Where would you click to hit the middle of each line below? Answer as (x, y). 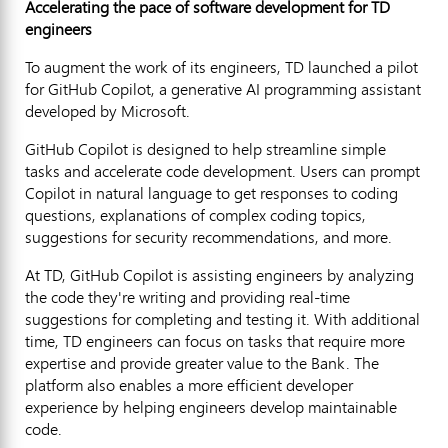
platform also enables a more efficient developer (189, 384)
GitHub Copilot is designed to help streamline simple (205, 148)
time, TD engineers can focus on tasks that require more (215, 340)
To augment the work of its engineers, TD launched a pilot (221, 66)
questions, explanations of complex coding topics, (195, 214)
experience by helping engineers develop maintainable (211, 406)
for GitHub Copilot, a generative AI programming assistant (223, 88)
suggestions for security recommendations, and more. (208, 236)
